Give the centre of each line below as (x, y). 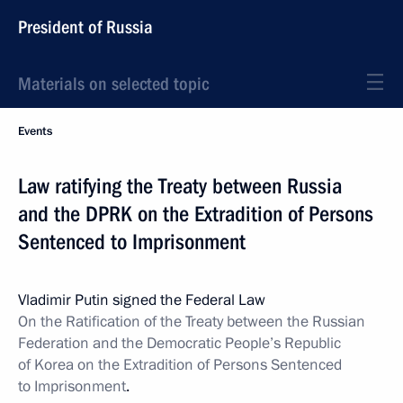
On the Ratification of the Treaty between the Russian (192, 322)
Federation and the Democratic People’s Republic (179, 343)
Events (35, 131)
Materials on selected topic (113, 84)
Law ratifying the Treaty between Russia (180, 186)
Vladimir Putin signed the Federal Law (142, 300)
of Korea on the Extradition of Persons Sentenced (180, 365)
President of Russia (85, 27)
